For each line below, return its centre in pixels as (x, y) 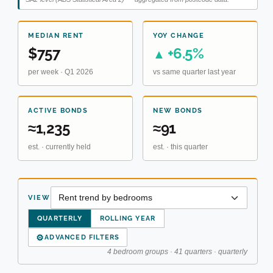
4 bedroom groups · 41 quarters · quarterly (177, 252)
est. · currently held (59, 147)
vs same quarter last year (194, 72)
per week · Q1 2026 (61, 72)
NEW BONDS (178, 111)
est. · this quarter (180, 147)
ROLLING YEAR (128, 219)
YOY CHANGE (179, 36)
